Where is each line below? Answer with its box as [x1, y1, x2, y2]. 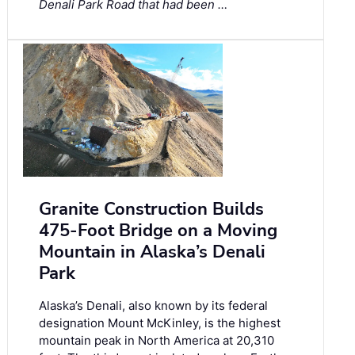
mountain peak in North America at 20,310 [39, 333, 274, 349]
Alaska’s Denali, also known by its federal [39, 298, 268, 314]
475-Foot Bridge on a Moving [39, 219, 277, 243]
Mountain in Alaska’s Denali [39, 240, 265, 265]
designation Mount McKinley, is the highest [39, 315, 281, 331]
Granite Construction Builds [39, 197, 264, 222]
